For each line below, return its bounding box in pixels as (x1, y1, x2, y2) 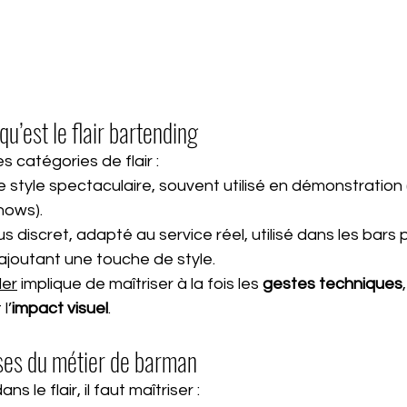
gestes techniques (263, 274, 402, 293)
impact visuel (12, 299, 108, 317)
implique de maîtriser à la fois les (17, 274, 263, 293)
